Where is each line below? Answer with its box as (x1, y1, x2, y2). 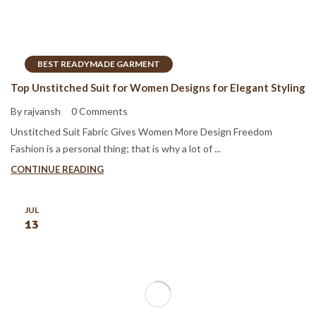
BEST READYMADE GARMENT (37, 58, 160, 69)
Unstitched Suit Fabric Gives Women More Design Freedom (11, 126, 272, 138)
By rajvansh (11, 105, 61, 118)
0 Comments (71, 105, 128, 118)
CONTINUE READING (11, 164, 104, 176)
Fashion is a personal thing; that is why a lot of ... (11, 142, 221, 155)
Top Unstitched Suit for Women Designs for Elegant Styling (11, 80, 305, 94)
